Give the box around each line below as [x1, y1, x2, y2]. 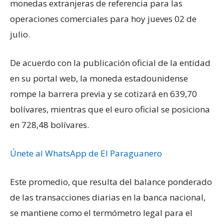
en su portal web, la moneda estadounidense [10, 72, 188, 84]
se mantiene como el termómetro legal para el [10, 207, 192, 219]
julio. [10, 28, 30, 40]
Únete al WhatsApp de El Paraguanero [10, 147, 162, 159]
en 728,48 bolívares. [10, 119, 89, 131]
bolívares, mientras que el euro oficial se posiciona [10, 103, 210, 115]
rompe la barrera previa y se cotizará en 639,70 [10, 88, 197, 100]
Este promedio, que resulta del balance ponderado [10, 176, 212, 188]
